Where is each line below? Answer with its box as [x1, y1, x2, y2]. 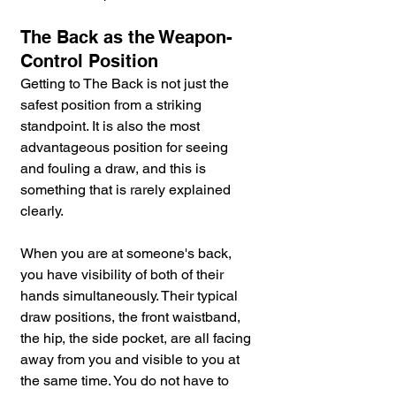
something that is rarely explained [20, 181, 234, 199]
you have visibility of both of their [20, 266, 227, 284]
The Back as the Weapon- [20, 27, 232, 49]
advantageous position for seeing [20, 139, 232, 156]
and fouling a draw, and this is [20, 160, 209, 178]
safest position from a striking [20, 96, 205, 114]
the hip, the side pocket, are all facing [20, 330, 255, 347]
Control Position [20, 50, 158, 72]
